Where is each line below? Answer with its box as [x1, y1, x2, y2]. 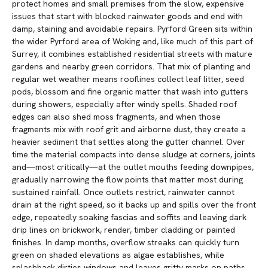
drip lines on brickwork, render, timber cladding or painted [12, 224, 235, 236]
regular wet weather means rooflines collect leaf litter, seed [12, 74, 244, 85]
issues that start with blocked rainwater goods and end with [12, 11, 243, 22]
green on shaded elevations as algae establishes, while [12, 249, 224, 261]
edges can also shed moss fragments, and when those [12, 111, 221, 123]
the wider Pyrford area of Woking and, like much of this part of [12, 36, 253, 47]
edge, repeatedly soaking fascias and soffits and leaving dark [12, 212, 246, 223]
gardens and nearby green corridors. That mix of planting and [12, 61, 251, 72]
